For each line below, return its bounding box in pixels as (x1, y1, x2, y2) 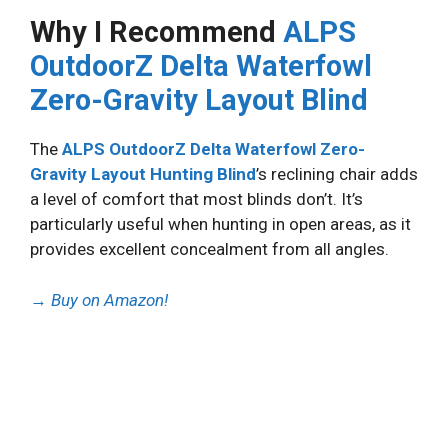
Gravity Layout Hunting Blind (30, 164, 256, 185)
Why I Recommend (30, 15, 283, 50)
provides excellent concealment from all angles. (30, 239, 389, 260)
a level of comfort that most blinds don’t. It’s (30, 189, 363, 210)
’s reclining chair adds (256, 164, 418, 185)
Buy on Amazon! (51, 289, 168, 310)
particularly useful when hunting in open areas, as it (30, 214, 411, 235)
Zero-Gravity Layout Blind (30, 83, 368, 118)
